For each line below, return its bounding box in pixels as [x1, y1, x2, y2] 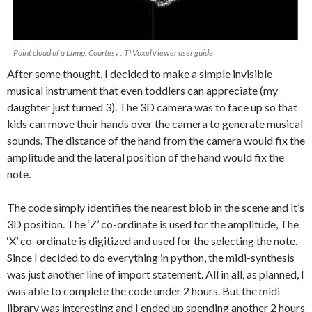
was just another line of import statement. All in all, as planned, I [7, 267, 304, 281]
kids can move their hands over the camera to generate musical [7, 117, 303, 130]
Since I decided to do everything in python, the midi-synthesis [7, 251, 295, 264]
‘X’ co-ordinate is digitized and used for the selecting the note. [7, 234, 297, 247]
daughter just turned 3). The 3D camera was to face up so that [7, 100, 297, 114]
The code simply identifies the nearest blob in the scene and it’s [7, 201, 304, 214]
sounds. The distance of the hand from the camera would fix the [7, 134, 305, 147]
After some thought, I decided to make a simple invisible [7, 67, 272, 80]
